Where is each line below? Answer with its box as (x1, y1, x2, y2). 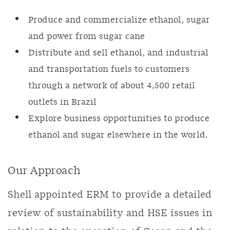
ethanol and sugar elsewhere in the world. (28, 131, 208, 139)
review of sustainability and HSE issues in (8, 209, 213, 218)
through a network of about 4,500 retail (28, 82, 195, 90)
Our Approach (8, 166, 81, 176)
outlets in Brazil (28, 98, 97, 106)
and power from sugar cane (28, 32, 145, 41)
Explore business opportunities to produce (28, 114, 209, 123)
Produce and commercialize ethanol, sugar (28, 16, 213, 24)
